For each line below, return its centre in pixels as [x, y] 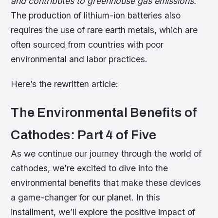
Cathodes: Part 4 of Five [84, 135]
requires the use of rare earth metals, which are [104, 30]
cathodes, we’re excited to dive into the [90, 168]
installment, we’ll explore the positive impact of [103, 212]
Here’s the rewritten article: [65, 84]
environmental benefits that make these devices [106, 183]
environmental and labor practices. [79, 59]
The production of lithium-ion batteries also [96, 15]
